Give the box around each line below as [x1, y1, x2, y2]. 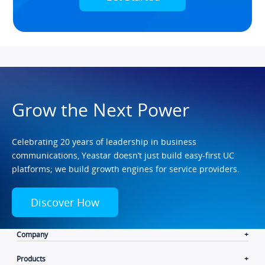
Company [17, 229, 49, 240]
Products [17, 253, 46, 264]
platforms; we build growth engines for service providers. [12, 163, 240, 174]
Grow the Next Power [12, 97, 189, 122]
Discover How [31, 195, 99, 209]
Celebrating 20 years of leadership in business [12, 135, 196, 147]
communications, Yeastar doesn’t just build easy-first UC [12, 149, 234, 161]
